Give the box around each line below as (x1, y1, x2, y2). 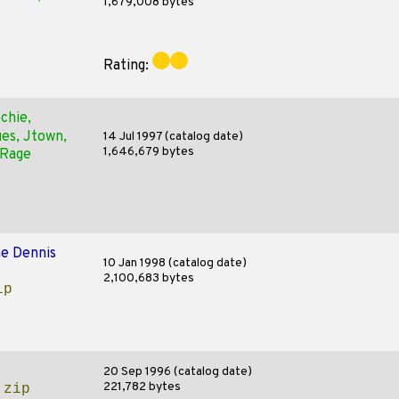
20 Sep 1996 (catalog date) (102, 364, 252, 379)
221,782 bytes (102, 379, 181, 395)
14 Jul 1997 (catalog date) (102, 129, 243, 144)
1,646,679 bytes (102, 144, 194, 159)
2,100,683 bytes (102, 271, 194, 286)
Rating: (102, 57, 152, 75)
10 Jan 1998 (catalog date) (102, 256, 247, 271)
